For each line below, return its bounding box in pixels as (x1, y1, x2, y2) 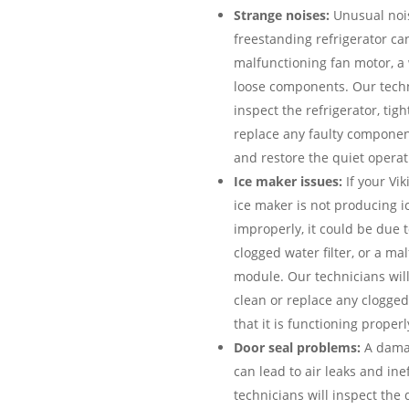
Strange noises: (233, 5, 330, 24)
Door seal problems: (233, 338, 361, 356)
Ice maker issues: (233, 172, 342, 190)
